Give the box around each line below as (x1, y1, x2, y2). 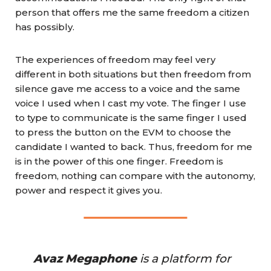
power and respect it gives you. (15, 184, 162, 196)
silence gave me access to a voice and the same (15, 83, 240, 94)
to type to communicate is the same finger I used (15, 112, 247, 123)
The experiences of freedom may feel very (15, 54, 215, 65)
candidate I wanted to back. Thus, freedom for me (15, 141, 252, 152)
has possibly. (15, 21, 74, 33)
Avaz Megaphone (33, 252, 137, 266)
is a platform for (137, 252, 231, 266)
